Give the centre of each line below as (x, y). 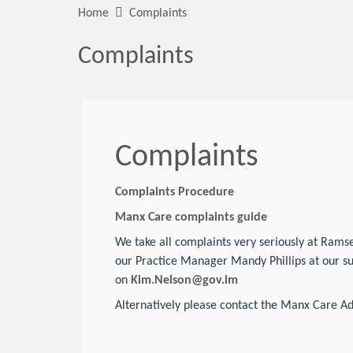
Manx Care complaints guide (191, 217)
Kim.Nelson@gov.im (184, 281)
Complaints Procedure (175, 192)
